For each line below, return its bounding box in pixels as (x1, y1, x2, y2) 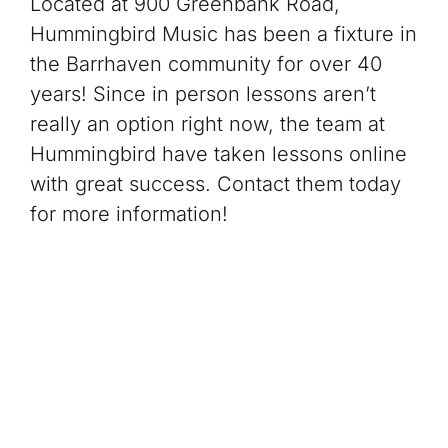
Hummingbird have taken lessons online (29, 141, 407, 166)
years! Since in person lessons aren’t (29, 81, 376, 106)
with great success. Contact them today (29, 171, 401, 196)
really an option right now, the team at (29, 111, 385, 136)
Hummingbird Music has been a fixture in (29, 21, 417, 46)
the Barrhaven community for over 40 (29, 51, 382, 76)
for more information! (29, 201, 228, 226)
